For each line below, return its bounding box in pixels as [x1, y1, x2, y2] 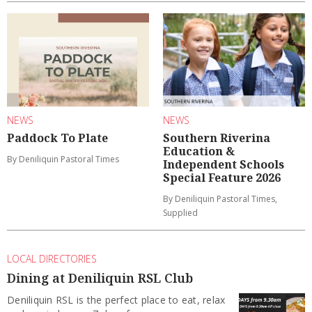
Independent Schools [163, 156, 284, 172]
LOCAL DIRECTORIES [7, 251, 97, 265]
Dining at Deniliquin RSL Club [7, 270, 193, 287]
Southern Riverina [163, 130, 270, 146]
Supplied [163, 206, 198, 219]
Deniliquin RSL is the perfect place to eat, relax [7, 293, 226, 307]
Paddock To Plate [7, 130, 108, 146]
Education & [163, 143, 235, 159]
